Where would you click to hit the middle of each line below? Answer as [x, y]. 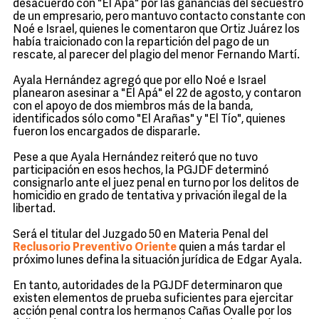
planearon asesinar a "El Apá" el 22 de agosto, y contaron [157, 94]
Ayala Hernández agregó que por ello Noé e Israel [140, 81]
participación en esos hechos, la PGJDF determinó [141, 171]
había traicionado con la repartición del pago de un [141, 43]
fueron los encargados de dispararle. [109, 132]
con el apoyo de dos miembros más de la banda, [133, 107]
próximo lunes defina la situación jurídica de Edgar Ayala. [159, 261]
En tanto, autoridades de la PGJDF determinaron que [148, 286]
